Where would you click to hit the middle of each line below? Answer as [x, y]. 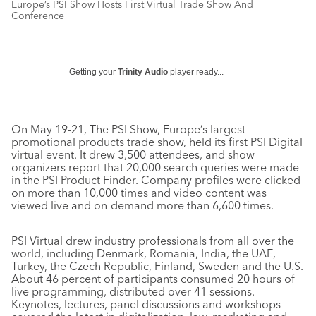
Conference [38, 16]
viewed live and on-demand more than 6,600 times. [142, 205]
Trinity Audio [143, 72]
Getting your [93, 72]
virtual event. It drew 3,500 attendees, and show [133, 154]
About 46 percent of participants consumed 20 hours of [153, 279]
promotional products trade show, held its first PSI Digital [157, 142]
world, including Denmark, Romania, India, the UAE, [144, 253]
